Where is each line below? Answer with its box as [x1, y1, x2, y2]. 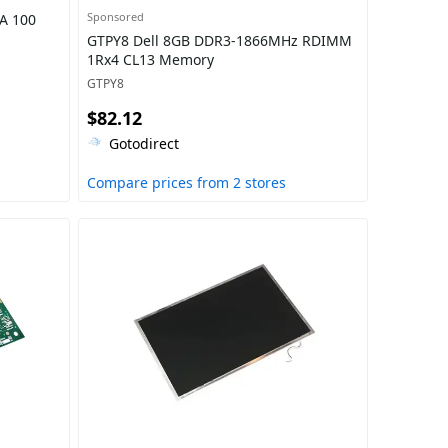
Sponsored [86, 9, 144, 24]
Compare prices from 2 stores [86, 173, 286, 192]
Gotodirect [108, 134, 179, 153]
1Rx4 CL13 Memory [86, 50, 214, 69]
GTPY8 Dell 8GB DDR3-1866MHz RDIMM [86, 31, 352, 50]
